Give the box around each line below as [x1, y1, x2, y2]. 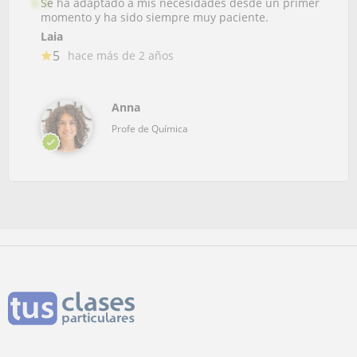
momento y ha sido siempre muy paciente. [41, 10, 269, 25]
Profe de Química [112, 122, 188, 135]
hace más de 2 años [68, 48, 174, 63]
